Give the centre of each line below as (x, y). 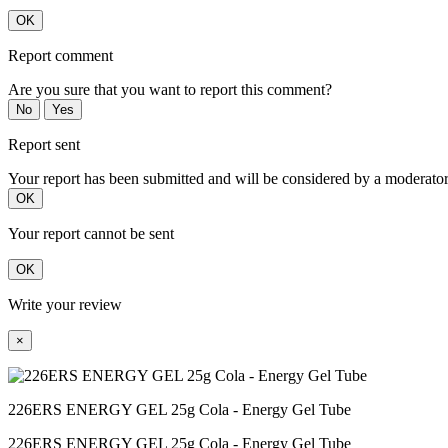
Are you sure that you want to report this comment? (170, 89)
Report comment (60, 55)
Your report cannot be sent (91, 233)
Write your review (65, 304)
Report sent (44, 144)
